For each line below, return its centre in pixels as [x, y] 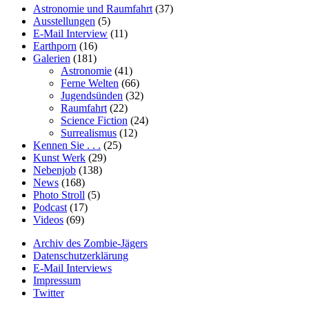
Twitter [49, 292]
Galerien [52, 58]
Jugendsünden [92, 95]
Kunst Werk [59, 157]
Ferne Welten [90, 83]
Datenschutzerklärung [81, 255]
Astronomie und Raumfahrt [93, 8]
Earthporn [55, 46]
